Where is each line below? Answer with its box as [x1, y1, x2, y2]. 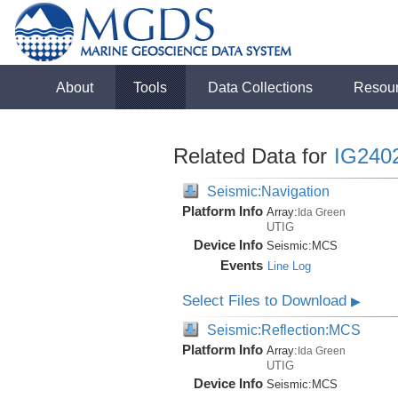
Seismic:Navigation [206, 183, 330, 199]
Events [219, 258, 263, 273]
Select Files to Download [181, 292, 351, 309]
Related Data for [172, 144, 333, 168]
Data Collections [208, 79, 314, 95]
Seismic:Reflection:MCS [206, 322, 361, 338]
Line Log [267, 259, 311, 273]
